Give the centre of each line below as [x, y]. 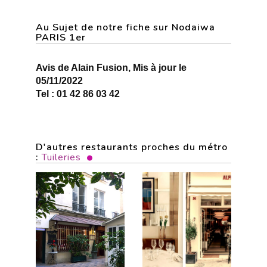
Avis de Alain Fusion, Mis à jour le [111, 68]
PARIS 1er [61, 38]
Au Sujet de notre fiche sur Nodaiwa [125, 27]
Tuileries [61, 157]
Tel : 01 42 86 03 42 [78, 94]
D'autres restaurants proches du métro [132, 147]
